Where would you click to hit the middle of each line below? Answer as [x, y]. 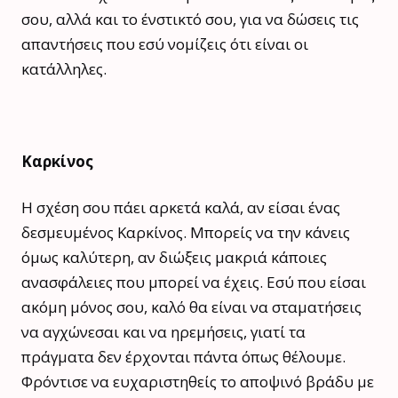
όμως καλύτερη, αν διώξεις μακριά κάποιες [174, 257]
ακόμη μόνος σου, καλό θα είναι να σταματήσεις [191, 306]
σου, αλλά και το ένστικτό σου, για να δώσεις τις [190, 19]
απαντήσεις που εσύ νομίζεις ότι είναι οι [165, 44]
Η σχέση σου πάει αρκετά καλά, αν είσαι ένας [181, 207]
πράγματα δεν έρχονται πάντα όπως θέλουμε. [183, 356]
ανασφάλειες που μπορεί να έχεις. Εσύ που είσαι [194, 282]
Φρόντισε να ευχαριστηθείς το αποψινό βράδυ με [198, 381]
